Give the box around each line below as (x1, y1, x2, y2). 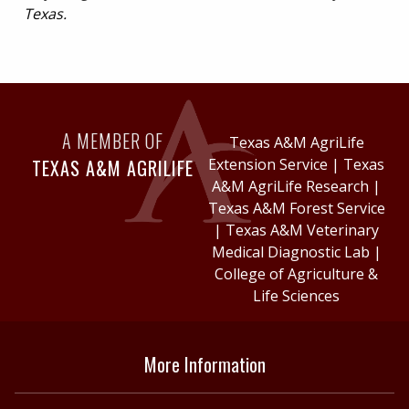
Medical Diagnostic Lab (211, 241, 370, 262)
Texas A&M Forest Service (207, 197, 385, 218)
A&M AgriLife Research (212, 175, 370, 196)
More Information (143, 350, 266, 378)
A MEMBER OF (61, 126, 163, 154)
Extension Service (208, 153, 329, 174)
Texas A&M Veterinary (225, 219, 380, 240)
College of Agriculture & (215, 263, 379, 284)
